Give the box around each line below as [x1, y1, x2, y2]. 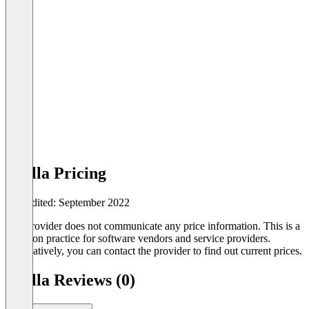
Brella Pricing [6, 164, 106, 183]
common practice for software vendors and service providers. [6, 232, 270, 244]
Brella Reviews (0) [6, 270, 135, 289]
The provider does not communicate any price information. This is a [6, 219, 300, 232]
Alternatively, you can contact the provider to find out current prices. [6, 244, 302, 257]
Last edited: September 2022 [6, 196, 130, 208]
